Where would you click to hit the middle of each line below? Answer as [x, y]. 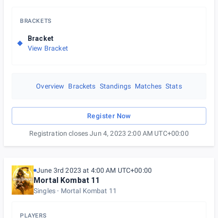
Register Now [109, 116]
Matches [148, 86]
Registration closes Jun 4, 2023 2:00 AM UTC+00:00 [109, 133]
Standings [115, 86]
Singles [45, 191]
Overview [50, 86]
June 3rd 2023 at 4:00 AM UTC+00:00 [94, 170]
